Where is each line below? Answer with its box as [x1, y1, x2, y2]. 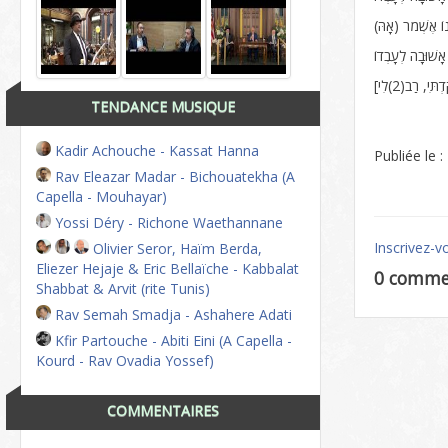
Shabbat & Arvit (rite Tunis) [36, 279, 210, 298]
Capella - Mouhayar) [36, 187, 167, 206]
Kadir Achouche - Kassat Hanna [51, 141, 259, 160]
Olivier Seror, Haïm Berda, [89, 239, 262, 258]
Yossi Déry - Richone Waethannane [51, 213, 283, 232]
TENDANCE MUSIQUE [90, 97, 235, 116]
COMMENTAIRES [106, 401, 219, 420]
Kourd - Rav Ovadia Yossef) [36, 351, 214, 370]
